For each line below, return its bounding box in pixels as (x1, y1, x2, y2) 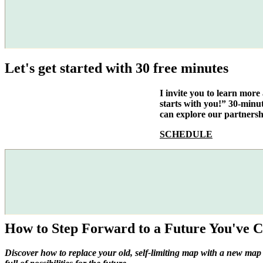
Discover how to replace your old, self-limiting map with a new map (5, 248, 261, 258)
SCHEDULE (160, 129, 213, 139)
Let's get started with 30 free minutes (5, 60, 228, 76)
